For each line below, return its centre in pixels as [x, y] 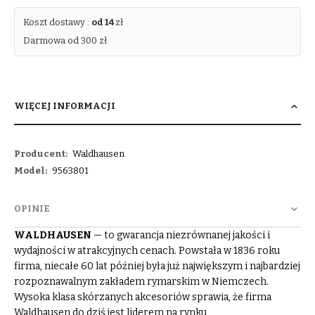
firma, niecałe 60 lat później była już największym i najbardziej [157, 266]
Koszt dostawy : [57, 22]
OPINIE [32, 209]
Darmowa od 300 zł [65, 40]
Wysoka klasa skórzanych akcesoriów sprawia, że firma [143, 297]
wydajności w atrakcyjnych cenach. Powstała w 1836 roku [147, 251]
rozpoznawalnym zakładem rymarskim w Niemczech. [141, 282]
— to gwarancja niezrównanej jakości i [181, 236]
